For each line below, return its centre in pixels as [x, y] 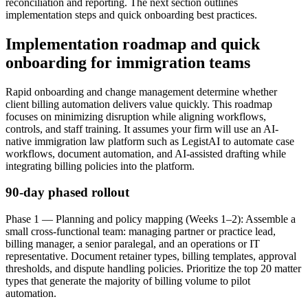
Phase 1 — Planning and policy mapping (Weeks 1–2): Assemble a [151, 219]
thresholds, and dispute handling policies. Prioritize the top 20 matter [153, 269]
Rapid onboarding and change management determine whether [141, 91]
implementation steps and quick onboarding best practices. [131, 14]
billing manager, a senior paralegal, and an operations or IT [133, 244]
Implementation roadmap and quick [133, 44]
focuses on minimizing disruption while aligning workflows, [136, 116]
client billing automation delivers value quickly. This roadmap [139, 104]
